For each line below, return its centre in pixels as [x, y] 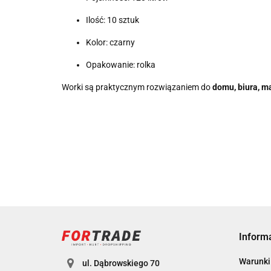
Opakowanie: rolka [121, 65]
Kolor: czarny [110, 42]
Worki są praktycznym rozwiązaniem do [137, 87]
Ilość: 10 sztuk [113, 20]
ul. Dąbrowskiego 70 [121, 263]
